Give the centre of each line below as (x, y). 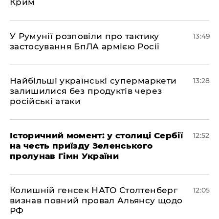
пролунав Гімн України (65, 156)
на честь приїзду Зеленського (81, 146)
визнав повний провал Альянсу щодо (96, 200)
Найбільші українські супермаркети (93, 81)
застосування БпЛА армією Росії (85, 46)
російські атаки (45, 101)
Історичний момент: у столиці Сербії (96, 135)
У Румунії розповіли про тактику (85, 36)
